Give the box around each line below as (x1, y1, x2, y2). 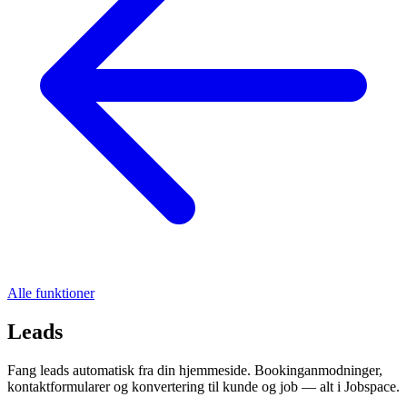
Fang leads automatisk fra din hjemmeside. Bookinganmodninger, (7, 362, 382, 378)
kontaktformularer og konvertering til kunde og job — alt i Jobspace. (7, 378, 400, 394)
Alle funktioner (7, 285, 94, 301)
